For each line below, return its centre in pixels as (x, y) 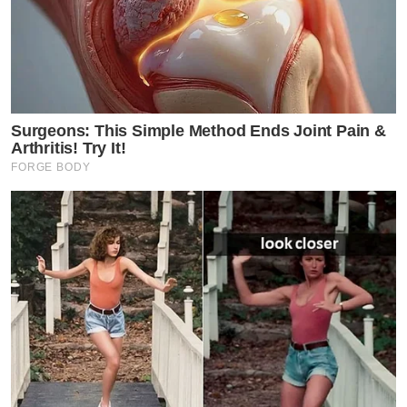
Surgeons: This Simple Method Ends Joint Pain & (199, 131)
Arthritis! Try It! (69, 149)
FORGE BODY (51, 168)
